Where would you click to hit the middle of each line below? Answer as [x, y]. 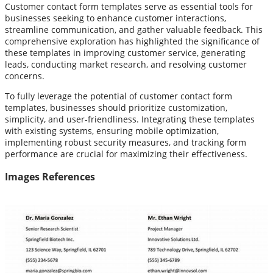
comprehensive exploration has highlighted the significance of [132, 41]
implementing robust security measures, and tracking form [126, 143]
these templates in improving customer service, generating [125, 53]
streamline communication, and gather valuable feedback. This [134, 30]
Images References [50, 176]
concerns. [25, 76]
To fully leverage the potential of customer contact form [119, 96]
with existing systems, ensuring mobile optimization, [112, 131]
